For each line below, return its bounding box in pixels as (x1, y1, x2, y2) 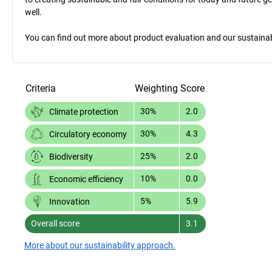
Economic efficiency (49, 174, 123, 184)
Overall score (31, 218, 80, 228)
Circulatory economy (49, 129, 127, 139)
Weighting (135, 82, 178, 94)
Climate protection (49, 106, 118, 117)
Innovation (49, 196, 90, 206)
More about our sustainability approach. (24, 240, 175, 250)
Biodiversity (49, 151, 93, 161)
